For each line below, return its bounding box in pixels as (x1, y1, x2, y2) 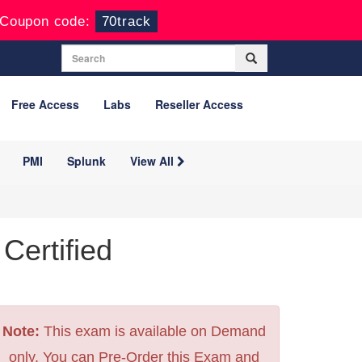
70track (101, 14, 152, 29)
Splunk (67, 153, 106, 169)
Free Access (11, 96, 79, 112)
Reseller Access (155, 96, 243, 112)
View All (130, 153, 177, 169)
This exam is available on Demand (40, 323, 266, 339)
